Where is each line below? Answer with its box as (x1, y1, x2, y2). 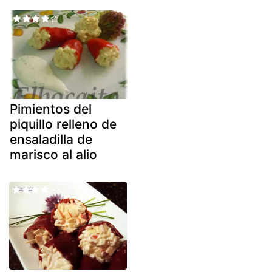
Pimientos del (10, 101, 92, 117)
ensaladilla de (10, 131, 92, 147)
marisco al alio (10, 146, 97, 162)
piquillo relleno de (10, 116, 117, 132)
